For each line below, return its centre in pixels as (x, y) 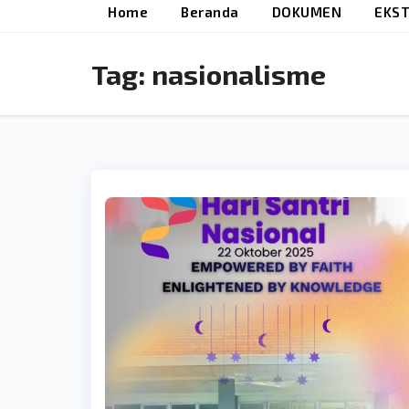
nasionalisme (239, 73)
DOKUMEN (306, 11)
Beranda (210, 11)
